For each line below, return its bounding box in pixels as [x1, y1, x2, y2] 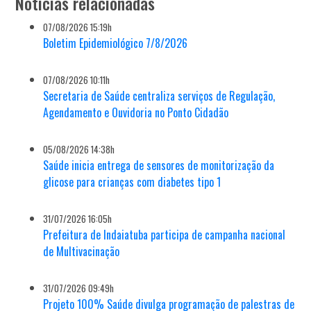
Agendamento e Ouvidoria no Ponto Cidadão [43, 104, 229, 121]
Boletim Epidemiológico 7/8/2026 [43, 35, 188, 52]
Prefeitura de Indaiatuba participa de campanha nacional [43, 226, 286, 244]
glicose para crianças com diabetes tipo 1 [43, 174, 221, 191]
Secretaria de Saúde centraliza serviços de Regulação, [43, 87, 276, 105]
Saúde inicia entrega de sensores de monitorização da [43, 157, 275, 174]
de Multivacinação [43, 243, 120, 260]
